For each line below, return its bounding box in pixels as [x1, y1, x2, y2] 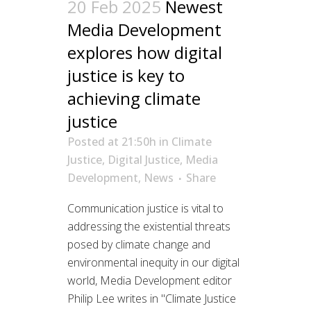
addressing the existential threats [67, 219, 230, 235]
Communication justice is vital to [67, 201, 224, 217]
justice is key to [67, 64, 185, 87]
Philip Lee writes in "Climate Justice [67, 291, 236, 307]
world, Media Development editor [67, 273, 232, 289]
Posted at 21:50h [67, 134, 156, 150]
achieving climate [67, 87, 201, 110]
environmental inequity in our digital [67, 255, 239, 271]
